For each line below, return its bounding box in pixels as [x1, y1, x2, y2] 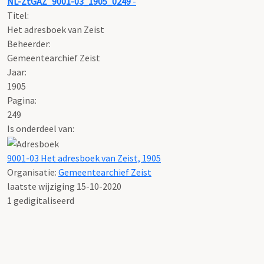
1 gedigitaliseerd [7, 194, 74, 206]
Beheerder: [7, 37, 51, 49]
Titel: [7, 9, 29, 21]
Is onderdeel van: [7, 122, 74, 134]
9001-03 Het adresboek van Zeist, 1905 [7, 151, 161, 164]
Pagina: [7, 94, 37, 106]
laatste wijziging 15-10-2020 [7, 180, 121, 192]
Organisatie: [7, 166, 58, 178]
